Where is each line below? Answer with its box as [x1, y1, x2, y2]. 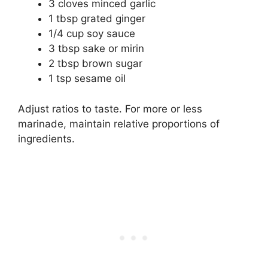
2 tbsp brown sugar [48, 57, 142, 70]
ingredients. [18, 132, 75, 145]
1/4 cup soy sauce [48, 28, 135, 40]
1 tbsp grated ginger [48, 13, 145, 25]
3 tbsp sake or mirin [48, 42, 144, 55]
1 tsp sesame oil [48, 72, 126, 85]
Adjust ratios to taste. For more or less [18, 102, 202, 115]
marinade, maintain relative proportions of [18, 117, 220, 130]
